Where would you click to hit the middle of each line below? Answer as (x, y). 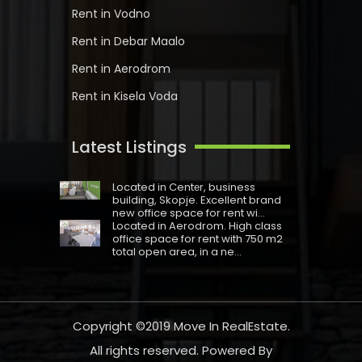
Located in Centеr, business (184, 187)
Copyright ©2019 (123, 326)
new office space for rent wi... (189, 213)
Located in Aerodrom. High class (197, 225)
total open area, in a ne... (177, 251)
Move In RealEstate (230, 326)
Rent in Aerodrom (121, 68)
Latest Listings (129, 147)
